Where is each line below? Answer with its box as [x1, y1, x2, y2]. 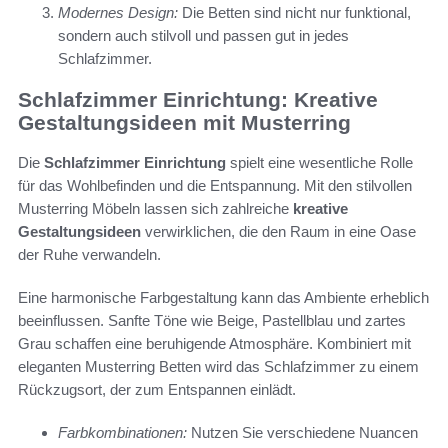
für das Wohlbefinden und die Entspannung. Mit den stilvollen [18, 177, 412, 195]
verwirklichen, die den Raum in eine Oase [141, 223, 416, 241]
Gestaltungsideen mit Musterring [18, 110, 351, 134]
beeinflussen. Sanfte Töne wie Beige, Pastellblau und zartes [18, 312, 406, 330]
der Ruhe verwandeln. [18, 246, 161, 264]
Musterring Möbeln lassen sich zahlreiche [18, 200, 293, 218]
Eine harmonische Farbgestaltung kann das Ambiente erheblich [18, 289, 429, 307]
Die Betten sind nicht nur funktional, [178, 4, 411, 22]
